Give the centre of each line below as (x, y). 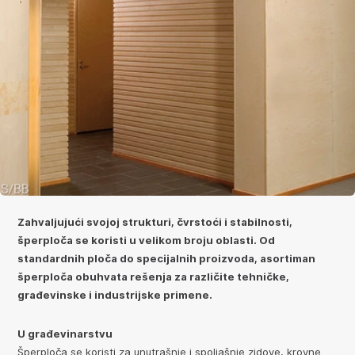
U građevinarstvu (65, 334)
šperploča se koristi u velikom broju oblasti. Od (146, 240)
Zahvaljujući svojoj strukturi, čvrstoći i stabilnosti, (155, 222)
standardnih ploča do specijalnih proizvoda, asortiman (166, 259)
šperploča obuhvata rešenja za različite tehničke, (153, 277)
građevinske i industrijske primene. (115, 295)
